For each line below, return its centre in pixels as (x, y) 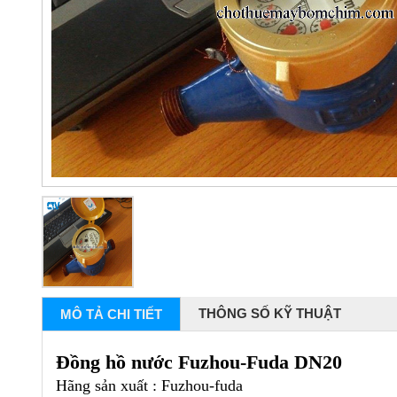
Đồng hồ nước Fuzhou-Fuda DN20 (199, 362)
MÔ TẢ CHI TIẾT (111, 315)
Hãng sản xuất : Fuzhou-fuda (149, 386)
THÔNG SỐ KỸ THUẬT (270, 314)
